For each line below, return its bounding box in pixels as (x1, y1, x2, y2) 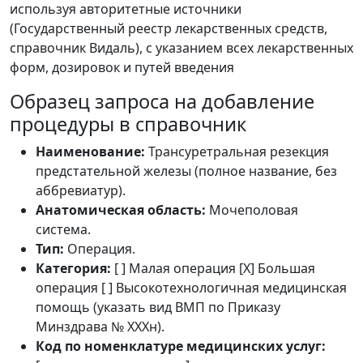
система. (36, 220, 91, 238)
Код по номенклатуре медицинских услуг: (36, 337, 326, 355)
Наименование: (36, 143, 145, 160)
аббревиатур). (36, 181, 126, 199)
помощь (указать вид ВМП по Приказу (36, 298, 280, 316)
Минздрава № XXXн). (36, 318, 164, 335)
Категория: (36, 259, 111, 277)
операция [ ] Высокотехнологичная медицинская (36, 279, 347, 297)
